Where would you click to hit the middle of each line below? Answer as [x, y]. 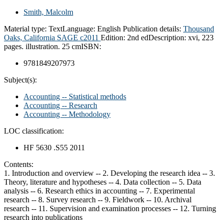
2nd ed [138, 37]
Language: [80, 28]
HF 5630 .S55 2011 [54, 147]
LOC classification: [34, 131]
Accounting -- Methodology [67, 114]
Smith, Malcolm [48, 12]
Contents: [19, 164]
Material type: [26, 28]
